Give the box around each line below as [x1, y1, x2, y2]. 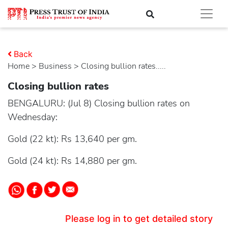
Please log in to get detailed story [65, 213, 213, 224]
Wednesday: [8, 111, 58, 123]
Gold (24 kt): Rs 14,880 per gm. [8, 155, 137, 167]
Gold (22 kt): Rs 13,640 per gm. [8, 133, 137, 145]
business [44, 61, 72, 72]
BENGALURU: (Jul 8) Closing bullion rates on [8, 97, 190, 109]
